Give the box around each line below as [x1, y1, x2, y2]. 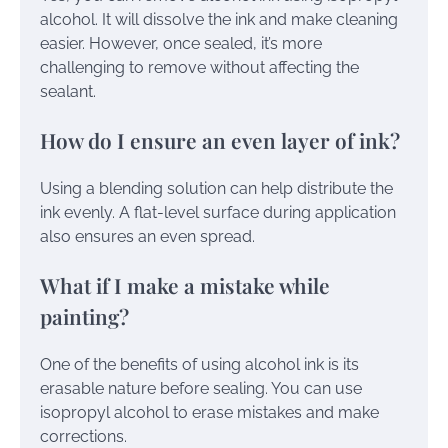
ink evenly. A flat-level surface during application [40, 203, 396, 223]
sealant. [40, 82, 96, 102]
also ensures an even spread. [40, 227, 255, 247]
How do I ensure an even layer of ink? [40, 126, 400, 155]
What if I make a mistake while [40, 270, 330, 299]
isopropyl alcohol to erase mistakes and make [40, 402, 379, 422]
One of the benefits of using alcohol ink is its [40, 354, 359, 374]
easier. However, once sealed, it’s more [40, 34, 322, 54]
